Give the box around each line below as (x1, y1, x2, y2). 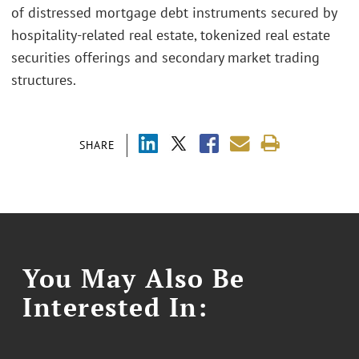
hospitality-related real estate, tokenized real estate (11, 26, 330, 45)
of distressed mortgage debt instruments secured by (11, 3, 337, 22)
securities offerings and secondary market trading (11, 48, 320, 67)
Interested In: (22, 289, 208, 324)
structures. (11, 71, 76, 90)
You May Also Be (22, 260, 245, 295)
